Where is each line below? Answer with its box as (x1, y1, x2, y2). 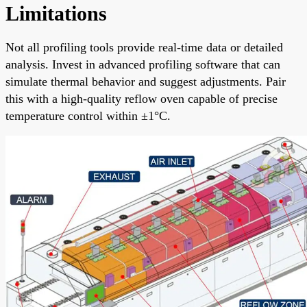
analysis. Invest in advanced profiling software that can (5, 57, 280, 71)
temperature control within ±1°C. (5, 108, 171, 123)
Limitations (5, 1, 107, 25)
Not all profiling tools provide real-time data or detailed (5, 40, 283, 54)
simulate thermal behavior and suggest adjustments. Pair (5, 74, 286, 88)
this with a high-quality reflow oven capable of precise (5, 91, 278, 106)
